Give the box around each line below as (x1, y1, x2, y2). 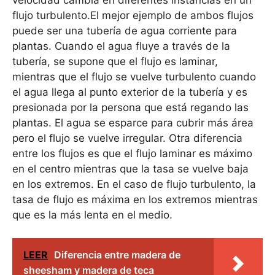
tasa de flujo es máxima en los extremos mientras (12, 193, 258, 206)
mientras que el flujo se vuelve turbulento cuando (12, 70, 256, 83)
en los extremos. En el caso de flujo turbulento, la (12, 177, 256, 190)
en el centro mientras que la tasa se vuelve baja (12, 162, 249, 175)
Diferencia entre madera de (54, 249, 180, 261)
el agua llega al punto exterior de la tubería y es (12, 85, 247, 98)
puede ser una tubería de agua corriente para (12, 24, 237, 37)
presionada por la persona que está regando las (12, 101, 249, 114)
